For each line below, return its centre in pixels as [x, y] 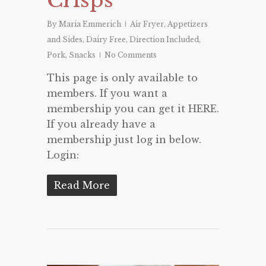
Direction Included [164, 39]
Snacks [82, 55]
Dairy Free [106, 39]
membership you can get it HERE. [133, 108]
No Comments [131, 55]
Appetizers [188, 24]
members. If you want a [107, 93]
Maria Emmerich [90, 24]
